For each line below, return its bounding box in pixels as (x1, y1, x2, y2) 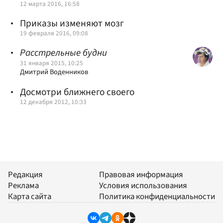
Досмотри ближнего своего (20, 85, 134, 100)
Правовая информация (99, 168, 183, 181)
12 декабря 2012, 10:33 (20, 97, 87, 107)
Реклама (8, 179, 39, 192)
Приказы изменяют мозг (20, 16, 124, 30)
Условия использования (99, 179, 187, 192)
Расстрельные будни (20, 46, 107, 60)
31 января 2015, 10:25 (20, 58, 83, 68)
